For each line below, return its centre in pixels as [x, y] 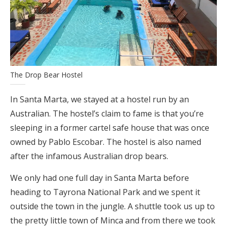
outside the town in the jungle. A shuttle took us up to [112, 206]
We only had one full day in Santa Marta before [100, 178]
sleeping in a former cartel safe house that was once [110, 128]
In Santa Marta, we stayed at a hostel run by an [100, 100]
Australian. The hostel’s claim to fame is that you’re [107, 114]
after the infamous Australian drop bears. [89, 156]
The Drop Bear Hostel [46, 75]
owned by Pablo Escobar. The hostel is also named [106, 142]
